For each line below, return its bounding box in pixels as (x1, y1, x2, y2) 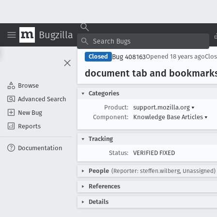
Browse (18, 81, 39, 89)
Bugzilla (39, 29, 73, 41)
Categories (89, 90, 119, 97)
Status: (109, 149, 128, 156)
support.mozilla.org (133, 104, 191, 111)
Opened (146, 53, 170, 60)
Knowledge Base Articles (133, 113, 204, 121)
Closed (89, 53, 108, 60)
